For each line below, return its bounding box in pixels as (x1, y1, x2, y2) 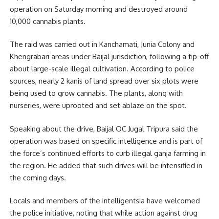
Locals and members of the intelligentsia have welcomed (10, 196, 200, 206)
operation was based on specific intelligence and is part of (10, 136, 202, 146)
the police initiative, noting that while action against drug (10, 208, 197, 218)
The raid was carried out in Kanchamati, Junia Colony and (10, 40, 195, 49)
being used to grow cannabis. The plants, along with (10, 88, 183, 98)
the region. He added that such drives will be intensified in (10, 160, 202, 170)
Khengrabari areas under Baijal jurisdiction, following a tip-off (10, 52, 209, 62)
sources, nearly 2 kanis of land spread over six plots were (10, 76, 198, 86)
